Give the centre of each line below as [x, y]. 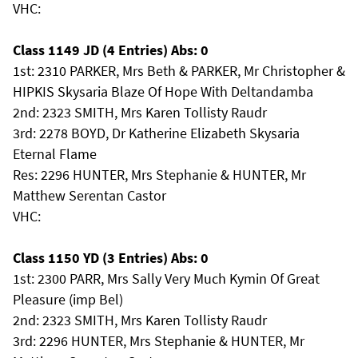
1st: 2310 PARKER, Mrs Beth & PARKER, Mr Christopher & [179, 71]
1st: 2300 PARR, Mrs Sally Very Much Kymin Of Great [166, 278]
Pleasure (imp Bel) [68, 299]
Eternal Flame [55, 154]
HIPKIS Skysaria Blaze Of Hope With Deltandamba [163, 91]
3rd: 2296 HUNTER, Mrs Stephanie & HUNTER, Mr [159, 341]
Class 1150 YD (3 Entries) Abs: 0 [111, 258]
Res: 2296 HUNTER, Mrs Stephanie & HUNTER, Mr [159, 175]
